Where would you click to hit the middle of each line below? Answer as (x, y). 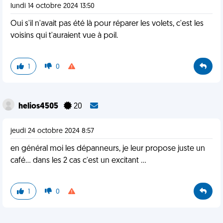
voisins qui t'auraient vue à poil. (64, 36)
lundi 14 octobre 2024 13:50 (53, 6)
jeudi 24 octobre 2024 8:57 (52, 131)
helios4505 (39, 107)
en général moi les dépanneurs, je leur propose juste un (108, 149)
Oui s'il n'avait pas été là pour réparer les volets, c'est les (107, 24)
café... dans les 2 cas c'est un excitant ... (78, 161)
